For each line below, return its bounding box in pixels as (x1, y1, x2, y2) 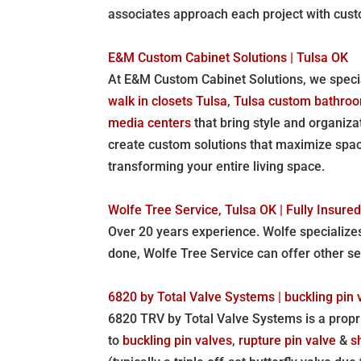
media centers (108, 114, 192, 131)
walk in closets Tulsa (108, 93, 228, 109)
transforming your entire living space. (108, 158, 326, 174)
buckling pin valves (122, 332, 233, 348)
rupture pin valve (239, 332, 337, 348)
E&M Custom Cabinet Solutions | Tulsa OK (108, 49, 349, 65)
